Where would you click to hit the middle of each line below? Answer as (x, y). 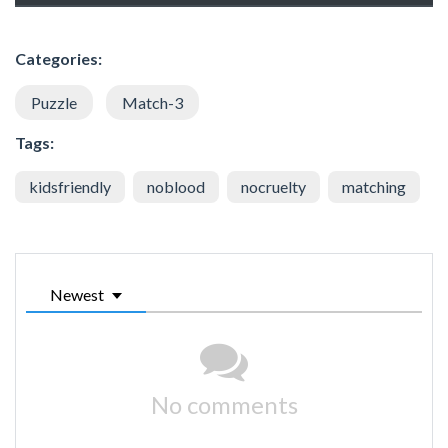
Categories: (58, 58)
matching (374, 186)
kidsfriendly (70, 186)
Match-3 (152, 102)
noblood (176, 186)
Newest (77, 294)
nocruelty (273, 186)
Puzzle (54, 102)
